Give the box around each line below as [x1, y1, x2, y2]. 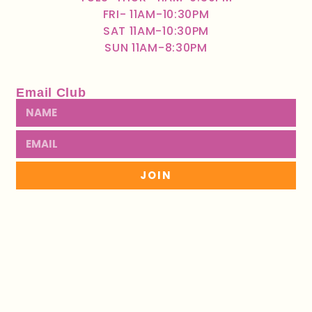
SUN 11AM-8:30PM [104, 39, 208, 56]
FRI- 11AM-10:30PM [102, 6, 210, 22]
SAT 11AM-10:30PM [102, 22, 210, 39]
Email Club [16, 85, 86, 100]
